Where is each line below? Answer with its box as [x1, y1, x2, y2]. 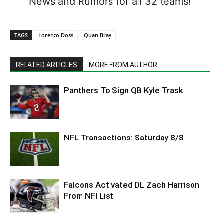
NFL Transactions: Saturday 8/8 [64, 132, 184, 142]
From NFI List [64, 191, 113, 201]
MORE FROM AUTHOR [89, 60, 157, 69]
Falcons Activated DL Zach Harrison [64, 179, 199, 190]
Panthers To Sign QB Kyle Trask [64, 85, 183, 95]
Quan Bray [84, 31, 111, 39]
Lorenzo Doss [38, 31, 73, 39]
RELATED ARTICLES [16, 60, 77, 69]
